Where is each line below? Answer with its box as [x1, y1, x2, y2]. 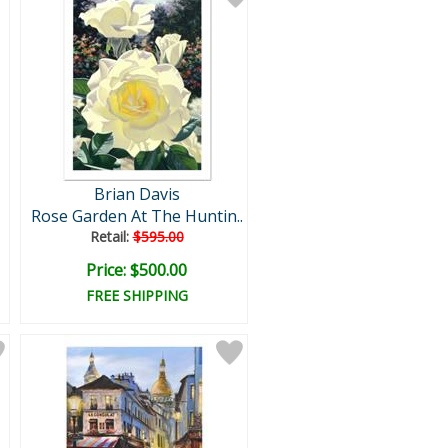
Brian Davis [93, 183, 180, 205]
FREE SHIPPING [85, 286, 188, 305]
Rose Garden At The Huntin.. [30, 205, 243, 227]
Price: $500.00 [86, 259, 187, 281]
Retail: [89, 227, 133, 246]
